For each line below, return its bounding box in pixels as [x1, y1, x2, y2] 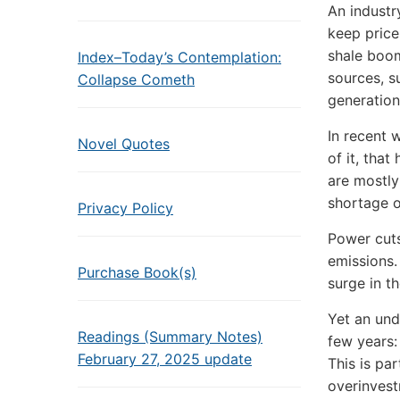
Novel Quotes [78, 135, 170, 153]
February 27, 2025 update [78, 350, 252, 368]
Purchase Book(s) [78, 263, 196, 281]
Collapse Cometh [78, 71, 195, 88]
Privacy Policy [78, 199, 173, 217]
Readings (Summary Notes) [78, 328, 262, 346]
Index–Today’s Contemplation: [78, 48, 281, 66]
